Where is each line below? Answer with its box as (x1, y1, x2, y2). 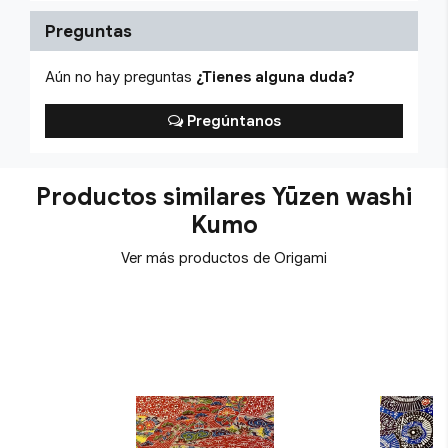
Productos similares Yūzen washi (36, 182, 412, 212)
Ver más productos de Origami (121, 249, 327, 267)
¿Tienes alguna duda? (196, 68, 355, 86)
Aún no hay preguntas (45, 68, 196, 86)
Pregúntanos (182, 112, 281, 130)
